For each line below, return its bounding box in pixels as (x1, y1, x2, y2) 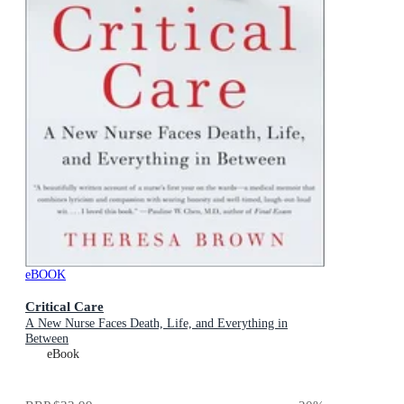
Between (25, 331, 69, 345)
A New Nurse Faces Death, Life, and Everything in (25, 316, 288, 330)
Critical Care (25, 298, 104, 314)
